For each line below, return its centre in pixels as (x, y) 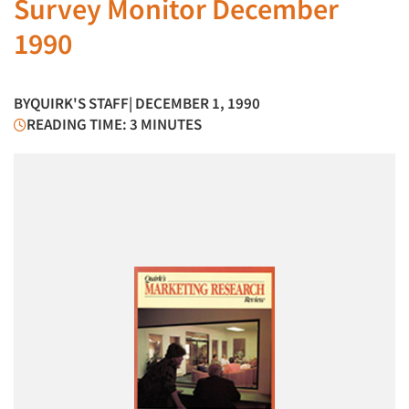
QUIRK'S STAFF (79, 103)
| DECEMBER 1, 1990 (194, 103)
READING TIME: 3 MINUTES (114, 124)
